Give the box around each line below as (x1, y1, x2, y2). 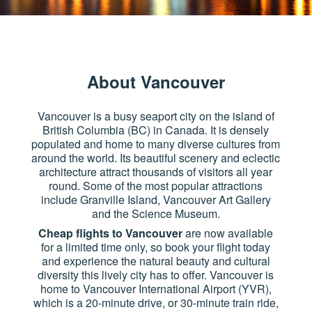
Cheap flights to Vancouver (38, 225, 183, 241)
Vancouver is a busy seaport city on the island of (37, 108, 274, 124)
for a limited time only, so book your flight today (41, 239, 271, 255)
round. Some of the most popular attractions (49, 178, 263, 194)
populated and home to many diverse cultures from (31, 136, 281, 152)
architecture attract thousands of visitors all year (39, 164, 273, 180)
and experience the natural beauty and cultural (41, 253, 270, 269)
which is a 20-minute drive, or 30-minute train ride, (33, 295, 279, 311)
